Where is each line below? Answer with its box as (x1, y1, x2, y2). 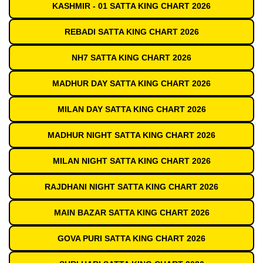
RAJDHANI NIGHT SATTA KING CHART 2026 (45, 182, 218, 192)
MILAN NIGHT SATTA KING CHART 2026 (52, 156, 211, 166)
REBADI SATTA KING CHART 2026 (64, 27, 199, 37)
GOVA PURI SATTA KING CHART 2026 (58, 234, 205, 244)
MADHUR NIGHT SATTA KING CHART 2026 (48, 130, 215, 140)
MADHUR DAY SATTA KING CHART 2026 (52, 79, 211, 89)
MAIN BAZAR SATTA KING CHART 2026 (53, 208, 210, 218)
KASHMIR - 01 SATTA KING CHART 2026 (52, 1, 211, 11)
